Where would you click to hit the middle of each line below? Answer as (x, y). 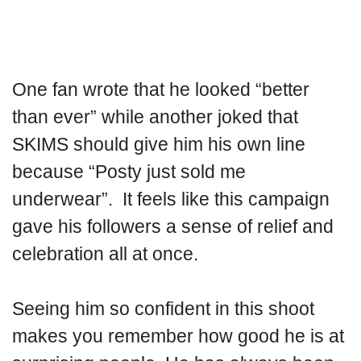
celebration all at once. (105, 253)
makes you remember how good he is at (178, 336)
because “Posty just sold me (129, 171)
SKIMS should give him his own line (159, 144)
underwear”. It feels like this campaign (171, 199)
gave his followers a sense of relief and (173, 226)
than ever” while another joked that (155, 116)
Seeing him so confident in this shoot (163, 309)
